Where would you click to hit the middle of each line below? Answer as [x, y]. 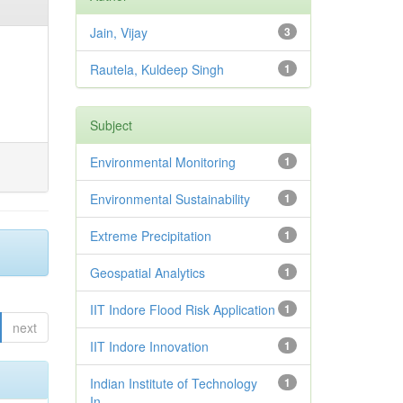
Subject [111, 125]
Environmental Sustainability [170, 199]
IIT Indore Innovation [149, 347]
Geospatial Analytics [147, 273]
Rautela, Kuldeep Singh [157, 70]
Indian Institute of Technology [173, 384]
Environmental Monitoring [162, 162]
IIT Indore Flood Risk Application [182, 310]
